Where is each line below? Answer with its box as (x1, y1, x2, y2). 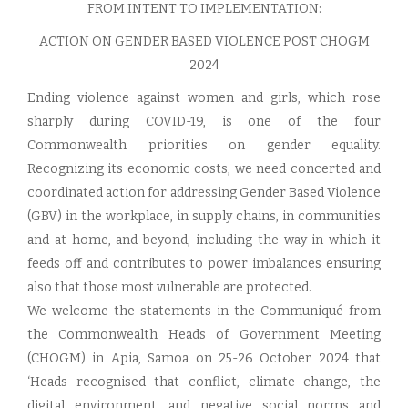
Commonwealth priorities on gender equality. (27, 138, 381, 153)
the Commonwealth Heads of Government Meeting (27, 327, 381, 342)
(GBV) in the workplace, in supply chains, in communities (27, 209, 381, 224)
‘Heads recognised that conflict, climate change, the (27, 374, 381, 390)
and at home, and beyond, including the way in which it (27, 232, 381, 248)
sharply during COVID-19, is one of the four (27, 114, 381, 129)
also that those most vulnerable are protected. (27, 280, 311, 295)
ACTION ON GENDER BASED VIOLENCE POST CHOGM (38, 34, 370, 49)
